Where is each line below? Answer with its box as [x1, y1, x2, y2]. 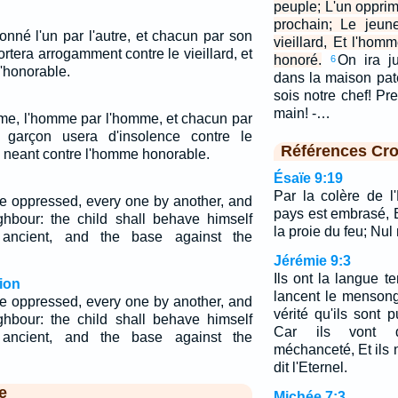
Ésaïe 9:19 [273, 171, 343, 186]
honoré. [273, 52, 322, 68]
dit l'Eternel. [273, 360, 347, 375]
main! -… [273, 106, 330, 121]
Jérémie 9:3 [273, 253, 351, 268]
